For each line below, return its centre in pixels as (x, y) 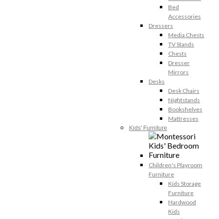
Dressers (161, 25)
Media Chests (186, 35)
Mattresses (183, 118)
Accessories (185, 16)
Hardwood (182, 202)
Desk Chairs (184, 90)
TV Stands (181, 44)
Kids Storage (185, 183)
